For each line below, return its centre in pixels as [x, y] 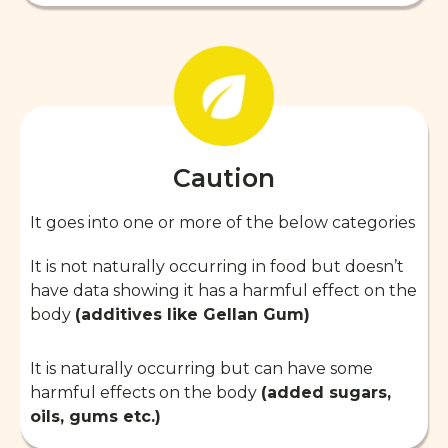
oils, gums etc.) [95, 416]
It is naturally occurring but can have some [201, 368]
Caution [224, 177]
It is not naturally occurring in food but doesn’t [217, 266]
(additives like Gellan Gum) [192, 314]
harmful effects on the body [145, 392]
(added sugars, [326, 392]
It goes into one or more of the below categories [222, 222]
